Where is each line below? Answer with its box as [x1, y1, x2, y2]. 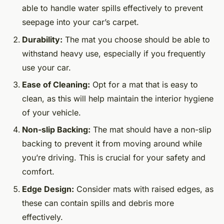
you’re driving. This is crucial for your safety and [22, 152, 205, 163]
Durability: [22, 34, 62, 44]
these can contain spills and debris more [22, 197, 174, 208]
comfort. [22, 166, 54, 177]
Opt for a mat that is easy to [90, 79, 198, 89]
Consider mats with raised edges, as [74, 183, 213, 194]
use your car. [22, 62, 71, 72]
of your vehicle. [22, 107, 81, 117]
